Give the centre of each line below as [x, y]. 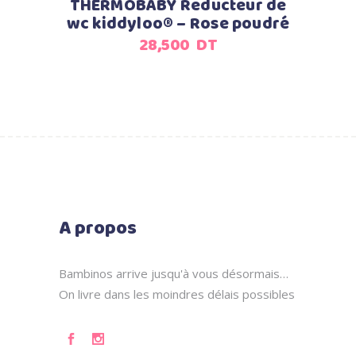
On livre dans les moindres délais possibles [177, 294]
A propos [98, 229]
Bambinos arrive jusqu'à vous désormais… [174, 273]
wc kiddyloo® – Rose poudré [178, 24]
